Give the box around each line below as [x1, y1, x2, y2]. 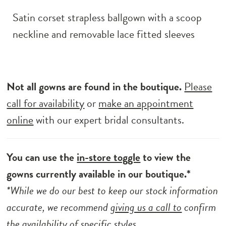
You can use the [7, 148, 77, 165]
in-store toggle [77, 148, 141, 165]
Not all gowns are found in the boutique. [7, 78, 185, 95]
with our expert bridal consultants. [33, 111, 185, 128]
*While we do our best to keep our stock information [7, 182, 218, 199]
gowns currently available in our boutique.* [7, 165, 191, 182]
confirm [182, 198, 216, 215]
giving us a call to [110, 198, 182, 215]
